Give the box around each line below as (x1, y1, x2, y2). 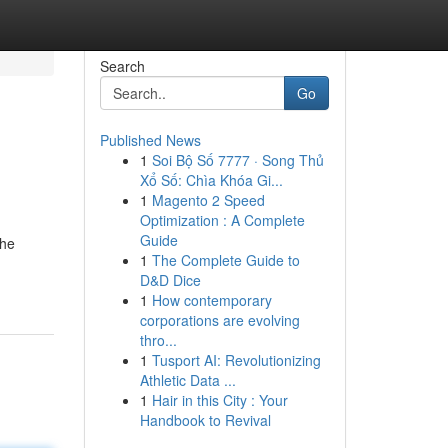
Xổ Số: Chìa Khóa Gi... (139, 170, 283, 190)
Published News (99, 130, 201, 150)
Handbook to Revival (139, 410, 271, 430)
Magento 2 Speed (151, 190, 265, 210)
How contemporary (151, 290, 272, 310)
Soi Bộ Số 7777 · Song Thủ (151, 150, 324, 170)
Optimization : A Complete (139, 210, 305, 230)
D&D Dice (139, 270, 201, 290)
